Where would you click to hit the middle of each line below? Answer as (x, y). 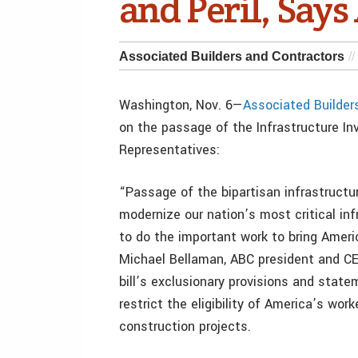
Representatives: (169, 150)
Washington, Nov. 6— (181, 105)
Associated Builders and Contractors (232, 56)
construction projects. (185, 326)
